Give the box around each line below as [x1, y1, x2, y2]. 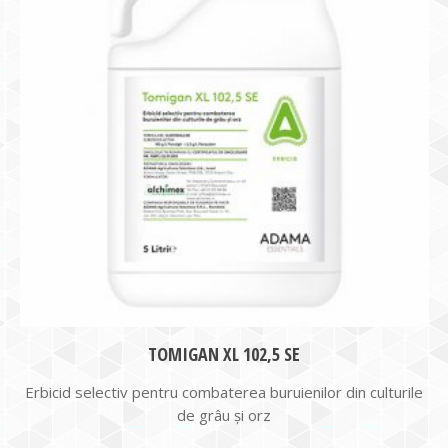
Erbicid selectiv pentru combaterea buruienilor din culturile [25, 382, 423, 402]
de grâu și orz [177, 405, 271, 425]
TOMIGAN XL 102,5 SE [148, 342, 300, 366]
